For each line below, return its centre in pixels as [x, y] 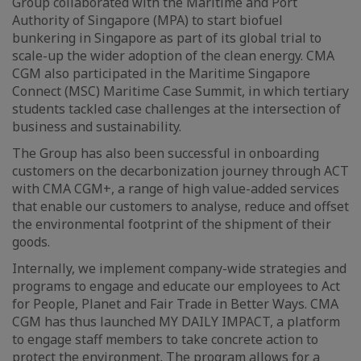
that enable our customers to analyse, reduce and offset [180, 206]
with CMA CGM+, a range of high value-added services [176, 189]
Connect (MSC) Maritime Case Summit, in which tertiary [180, 91]
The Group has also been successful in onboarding [166, 153]
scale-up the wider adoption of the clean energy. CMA [173, 56]
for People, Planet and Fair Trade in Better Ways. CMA [175, 304]
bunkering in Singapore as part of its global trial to [167, 38]
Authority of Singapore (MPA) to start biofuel [147, 20]
